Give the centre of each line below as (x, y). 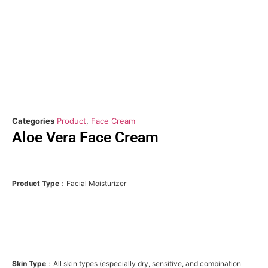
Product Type (36, 183)
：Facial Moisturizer (93, 183)
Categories (33, 121)
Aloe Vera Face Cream (85, 137)
